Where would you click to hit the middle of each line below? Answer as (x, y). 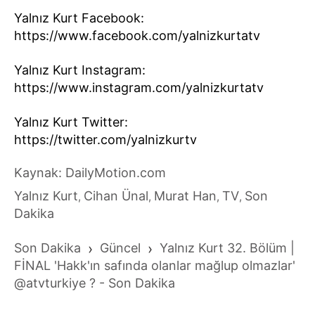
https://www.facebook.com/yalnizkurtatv (137, 35)
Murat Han (185, 195)
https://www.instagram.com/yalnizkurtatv (139, 87)
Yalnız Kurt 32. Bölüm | (227, 247)
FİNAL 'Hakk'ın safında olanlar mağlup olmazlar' (155, 265)
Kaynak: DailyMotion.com (90, 172)
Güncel (120, 247)
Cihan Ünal (116, 195)
